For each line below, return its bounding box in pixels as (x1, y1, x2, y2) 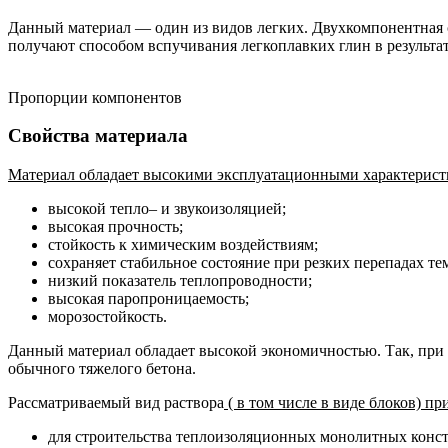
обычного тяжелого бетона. (8, 360, 196, 378)
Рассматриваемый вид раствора (8, 394, 224, 412)
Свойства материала (8, 125, 188, 147)
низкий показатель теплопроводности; (48, 272, 312, 290)
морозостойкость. (48, 308, 167, 326)
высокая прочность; (48, 218, 183, 236)
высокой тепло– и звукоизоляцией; (48, 200, 286, 218)
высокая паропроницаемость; (48, 290, 249, 308)
